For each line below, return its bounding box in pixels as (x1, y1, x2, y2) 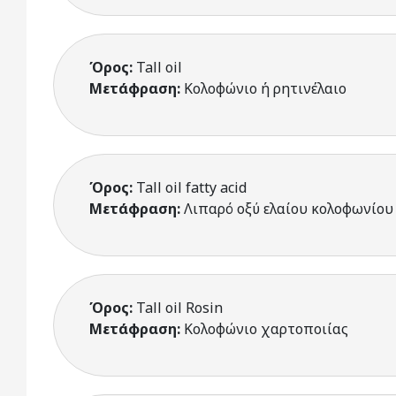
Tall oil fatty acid (136, 178, 247, 197)
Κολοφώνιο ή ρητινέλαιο (184, 79, 346, 98)
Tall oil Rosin (136, 298, 223, 317)
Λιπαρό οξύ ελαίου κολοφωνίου (184, 199, 393, 218)
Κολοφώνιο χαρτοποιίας (184, 319, 348, 339)
